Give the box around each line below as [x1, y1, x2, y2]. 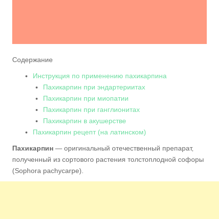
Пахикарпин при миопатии [43, 94, 129, 102]
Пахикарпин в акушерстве [43, 116, 126, 125]
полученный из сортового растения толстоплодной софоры [12, 155, 204, 163]
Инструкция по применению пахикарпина [33, 71, 167, 80]
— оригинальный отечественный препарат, [53, 144, 194, 152]
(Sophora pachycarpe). [12, 166, 84, 175]
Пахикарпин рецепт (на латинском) [33, 128, 146, 136]
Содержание [12, 55, 53, 64]
